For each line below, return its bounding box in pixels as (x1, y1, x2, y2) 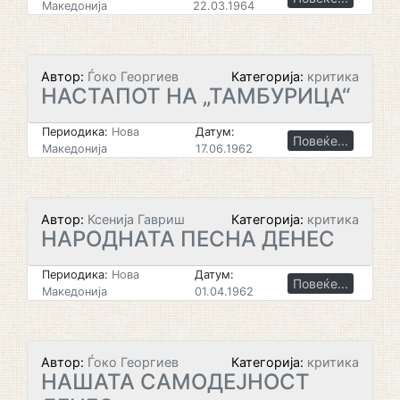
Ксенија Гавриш (84, 212, 185, 227)
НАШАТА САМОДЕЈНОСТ (41, 369, 310, 395)
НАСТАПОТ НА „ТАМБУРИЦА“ (41, 83, 350, 109)
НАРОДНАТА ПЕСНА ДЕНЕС (41, 226, 335, 252)
